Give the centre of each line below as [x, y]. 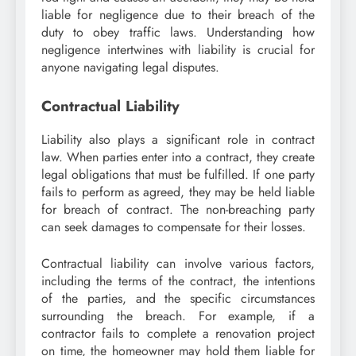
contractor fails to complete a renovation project [178, 334]
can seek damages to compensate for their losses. [174, 227]
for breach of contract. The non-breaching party [178, 210]
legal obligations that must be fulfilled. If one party [178, 175]
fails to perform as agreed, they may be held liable [178, 192]
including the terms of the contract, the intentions [178, 281]
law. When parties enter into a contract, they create [178, 157]
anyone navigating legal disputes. [130, 67]
